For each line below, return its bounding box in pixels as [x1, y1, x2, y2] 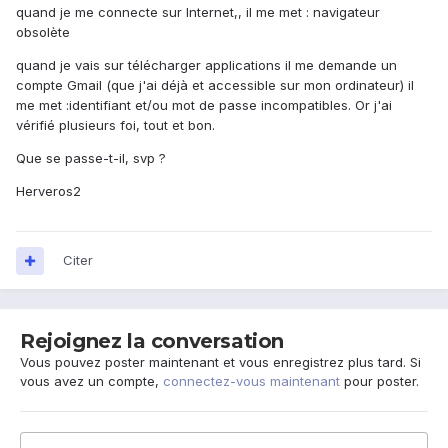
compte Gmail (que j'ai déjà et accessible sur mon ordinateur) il [16, 77, 414, 94]
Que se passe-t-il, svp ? [16, 150, 166, 167]
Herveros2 [16, 183, 81, 200]
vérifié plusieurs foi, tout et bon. [16, 117, 215, 134]
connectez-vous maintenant [163, 373, 340, 390]
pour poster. [340, 373, 419, 390]
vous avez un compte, [20, 373, 163, 390]
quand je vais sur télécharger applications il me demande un [16, 57, 397, 74]
